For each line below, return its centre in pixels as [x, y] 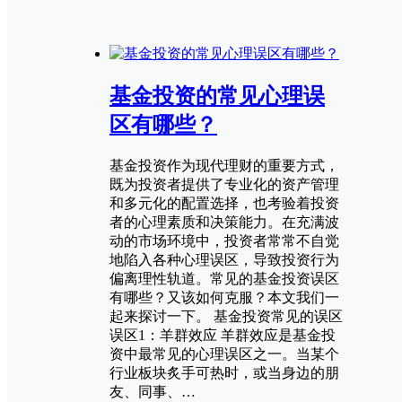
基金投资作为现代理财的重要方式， [224, 166]
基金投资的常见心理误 [217, 96]
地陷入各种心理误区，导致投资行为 [224, 260]
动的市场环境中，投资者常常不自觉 [224, 241]
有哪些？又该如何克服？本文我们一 [224, 298]
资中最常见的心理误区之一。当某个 [224, 354]
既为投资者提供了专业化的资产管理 [224, 185]
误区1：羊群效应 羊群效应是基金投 [223, 336]
